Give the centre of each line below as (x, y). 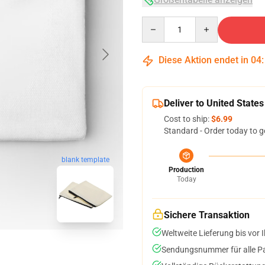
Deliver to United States (214, 103)
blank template (85, 159)
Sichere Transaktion (207, 215)
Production (186, 170)
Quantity (158, 22)
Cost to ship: (188, 119)
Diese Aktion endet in (203, 60)
